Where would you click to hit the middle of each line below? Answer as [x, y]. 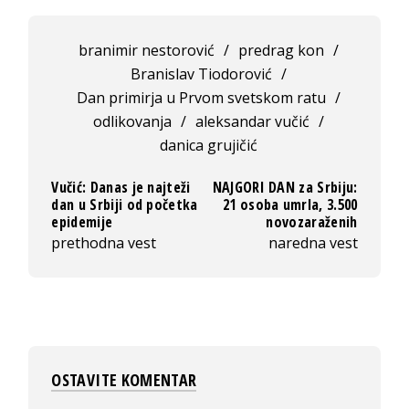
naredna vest [313, 242]
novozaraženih [312, 221]
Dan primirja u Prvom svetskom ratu [202, 97]
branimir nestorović [147, 50]
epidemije [82, 221]
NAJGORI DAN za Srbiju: [285, 187]
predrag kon [282, 50]
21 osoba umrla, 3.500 [290, 204]
